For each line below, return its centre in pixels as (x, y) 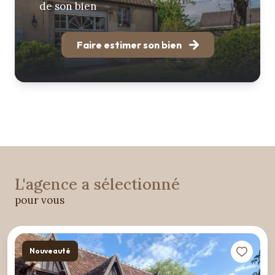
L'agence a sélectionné (97, 184)
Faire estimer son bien (129, 45)
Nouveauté (36, 251)
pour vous (40, 200)
